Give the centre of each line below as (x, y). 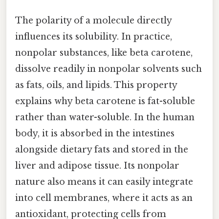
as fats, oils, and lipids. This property (96, 85)
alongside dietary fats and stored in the (102, 149)
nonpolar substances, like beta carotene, (104, 53)
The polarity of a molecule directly (93, 20)
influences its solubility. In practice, (94, 36)
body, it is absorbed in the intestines (95, 133)
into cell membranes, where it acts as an (104, 198)
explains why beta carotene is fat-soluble (105, 101)
